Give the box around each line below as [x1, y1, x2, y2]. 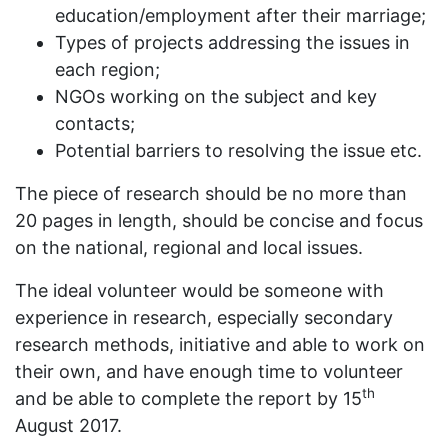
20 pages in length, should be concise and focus [15, 210, 423, 231]
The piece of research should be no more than [15, 183, 407, 204]
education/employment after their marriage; [55, 5, 426, 26]
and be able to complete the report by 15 [15, 388, 362, 409]
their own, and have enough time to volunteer [15, 361, 403, 382]
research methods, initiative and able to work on [15, 334, 425, 355]
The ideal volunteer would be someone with [15, 280, 384, 301]
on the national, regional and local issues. [15, 237, 363, 258]
